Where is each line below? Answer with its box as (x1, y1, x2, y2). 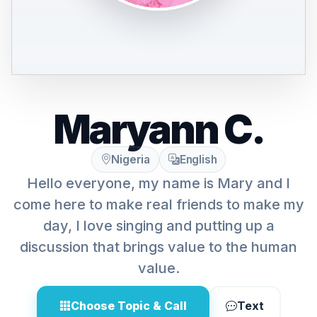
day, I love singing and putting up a (42, 217, 275, 234)
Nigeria (111, 153, 150, 166)
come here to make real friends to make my (13, 196, 304, 213)
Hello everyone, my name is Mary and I (27, 175, 290, 192)
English (179, 153, 217, 166)
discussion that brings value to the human (20, 238, 297, 255)
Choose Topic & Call (70, 299, 187, 313)
